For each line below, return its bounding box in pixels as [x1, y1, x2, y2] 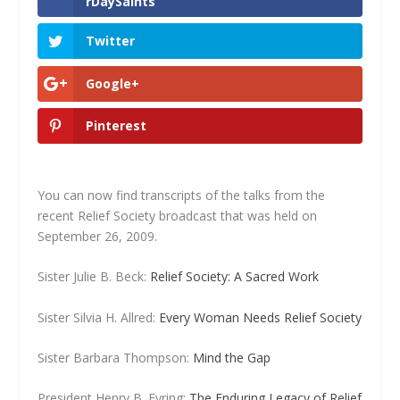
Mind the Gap [193, 348, 271, 366]
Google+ [86, 74, 140, 92]
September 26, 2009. [37, 227, 158, 245]
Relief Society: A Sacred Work [150, 268, 320, 286]
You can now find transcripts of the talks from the [37, 186, 326, 204]
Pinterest [86, 116, 147, 134]
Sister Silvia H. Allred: [37, 308, 160, 326]
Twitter [86, 32, 136, 50]
